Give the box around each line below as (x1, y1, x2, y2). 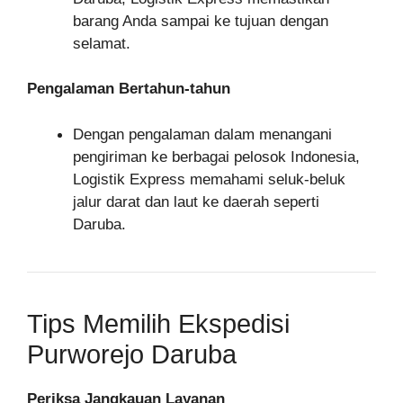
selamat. (73, 34, 130, 52)
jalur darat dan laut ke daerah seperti (73, 193, 319, 210)
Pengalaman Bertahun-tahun (27, 80, 230, 97)
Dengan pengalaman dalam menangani (73, 125, 332, 143)
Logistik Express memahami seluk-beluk (73, 170, 345, 188)
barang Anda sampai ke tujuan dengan (73, 12, 328, 30)
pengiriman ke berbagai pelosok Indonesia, (73, 148, 360, 166)
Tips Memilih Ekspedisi (27, 309, 290, 338)
